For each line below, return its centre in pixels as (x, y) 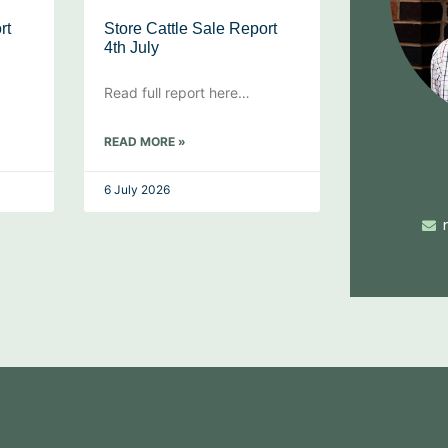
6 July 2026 (137, 189)
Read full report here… (177, 92)
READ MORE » (145, 141)
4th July (131, 47)
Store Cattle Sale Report (190, 28)
